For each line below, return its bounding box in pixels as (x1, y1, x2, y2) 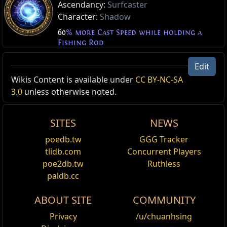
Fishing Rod (58, 38, 104, 48)
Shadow (100, 11, 131, 22)
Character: (58, 11, 100, 22)
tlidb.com (45, 146, 81, 158)
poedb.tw (45, 134, 82, 145)
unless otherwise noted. (22, 86, 117, 98)
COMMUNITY (132, 193, 196, 207)
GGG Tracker (139, 134, 188, 145)
